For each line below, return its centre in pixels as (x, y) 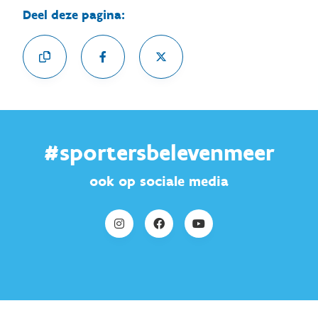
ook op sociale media (159, 181)
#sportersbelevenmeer (159, 153)
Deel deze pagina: (74, 15)
